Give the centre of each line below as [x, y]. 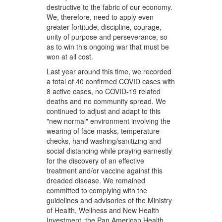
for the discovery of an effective [96, 161]
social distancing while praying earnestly [110, 151]
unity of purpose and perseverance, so [107, 37]
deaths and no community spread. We [107, 101]
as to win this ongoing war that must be [108, 47]
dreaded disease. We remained [96, 181]
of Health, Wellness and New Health [103, 210]
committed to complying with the [97, 191]
